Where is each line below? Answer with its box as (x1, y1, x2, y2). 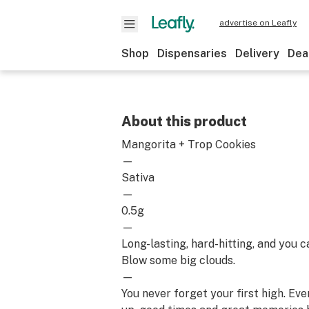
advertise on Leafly (219, 18, 297, 28)
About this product (121, 113, 247, 130)
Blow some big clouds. (121, 254, 235, 267)
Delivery (235, 47, 279, 60)
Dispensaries (157, 47, 227, 60)
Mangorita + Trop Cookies (121, 138, 256, 151)
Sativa (121, 171, 154, 184)
